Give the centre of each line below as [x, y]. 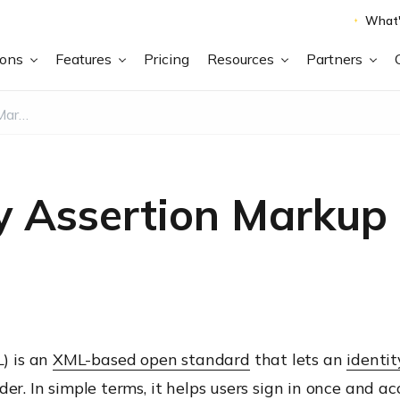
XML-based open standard [151, 359]
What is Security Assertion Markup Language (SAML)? [23, 114]
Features [86, 58]
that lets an [298, 359]
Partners [337, 58]
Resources [243, 58]
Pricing [167, 58]
